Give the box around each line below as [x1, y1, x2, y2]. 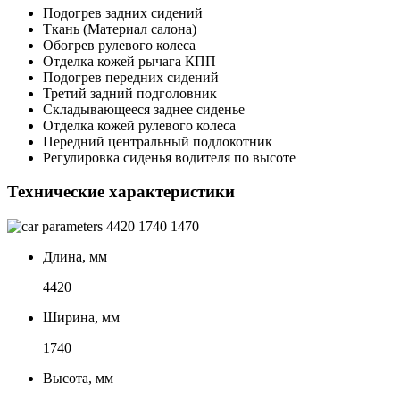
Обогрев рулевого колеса [43, 37, 196, 53]
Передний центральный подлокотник [43, 133, 272, 149]
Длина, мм [43, 248, 107, 264]
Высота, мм [43, 370, 113, 386]
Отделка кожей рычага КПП [43, 53, 216, 69]
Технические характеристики [7, 182, 235, 202]
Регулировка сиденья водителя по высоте [43, 149, 296, 165]
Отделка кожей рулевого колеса [43, 117, 236, 133]
